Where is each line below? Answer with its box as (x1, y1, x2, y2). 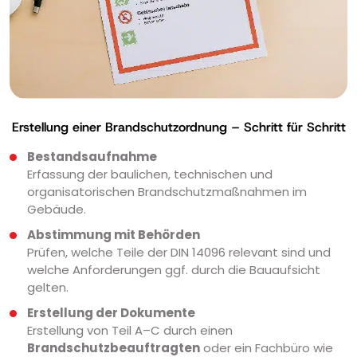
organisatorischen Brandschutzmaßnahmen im (27, 183, 307, 201)
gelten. (27, 279, 69, 296)
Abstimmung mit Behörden (27, 226, 200, 244)
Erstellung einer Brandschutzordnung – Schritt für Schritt (11, 119, 346, 136)
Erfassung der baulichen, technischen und (27, 166, 273, 183)
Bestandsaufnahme (27, 148, 157, 166)
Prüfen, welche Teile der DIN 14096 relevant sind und (27, 244, 331, 261)
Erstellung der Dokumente (27, 304, 195, 322)
